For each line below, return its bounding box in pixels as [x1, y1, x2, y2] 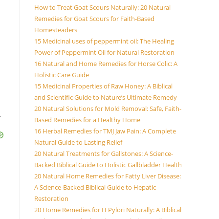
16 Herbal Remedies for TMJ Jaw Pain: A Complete [34, 127, 176, 135]
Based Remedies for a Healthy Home [34, 115, 140, 124]
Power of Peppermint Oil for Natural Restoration [34, 48, 175, 57]
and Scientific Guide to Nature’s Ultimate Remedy [34, 93, 177, 102]
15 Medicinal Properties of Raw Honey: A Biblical [34, 82, 173, 90]
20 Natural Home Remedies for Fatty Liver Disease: [34, 172, 181, 180]
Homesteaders [34, 25, 77, 34]
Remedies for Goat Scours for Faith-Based [34, 14, 154, 23]
